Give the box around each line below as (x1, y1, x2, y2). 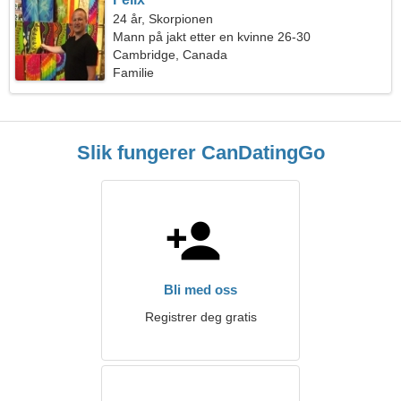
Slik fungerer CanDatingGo (76, 141, 325, 164)
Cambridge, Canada (113, 47, 228, 62)
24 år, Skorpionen (113, 12, 214, 26)
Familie (113, 65, 155, 80)
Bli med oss (164, 282, 237, 297)
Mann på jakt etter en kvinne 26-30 (113, 30, 311, 44)
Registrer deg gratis (144, 310, 257, 324)
